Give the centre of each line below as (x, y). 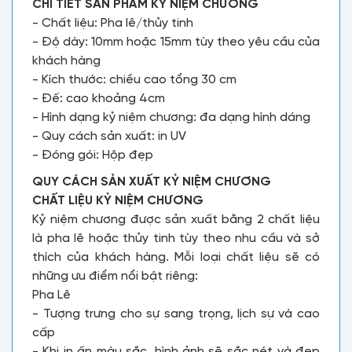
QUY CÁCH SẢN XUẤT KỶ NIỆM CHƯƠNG (153, 182)
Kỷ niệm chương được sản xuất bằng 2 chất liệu (176, 220)
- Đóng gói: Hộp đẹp (94, 155)
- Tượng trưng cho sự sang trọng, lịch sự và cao (176, 314)
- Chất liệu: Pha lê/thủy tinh (113, 23)
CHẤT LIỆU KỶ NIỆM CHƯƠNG (118, 201)
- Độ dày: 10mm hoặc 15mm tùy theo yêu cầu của (176, 42)
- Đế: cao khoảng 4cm (99, 99)
